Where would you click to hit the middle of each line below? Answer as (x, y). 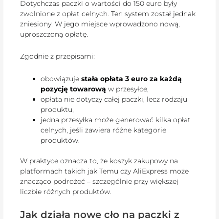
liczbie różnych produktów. (66, 191)
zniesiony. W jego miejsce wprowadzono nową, (100, 24)
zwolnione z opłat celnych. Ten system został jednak (108, 13)
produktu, (57, 109)
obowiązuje (61, 78)
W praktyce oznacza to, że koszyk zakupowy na (99, 161)
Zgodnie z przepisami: (58, 56)
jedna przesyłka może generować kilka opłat (116, 120)
